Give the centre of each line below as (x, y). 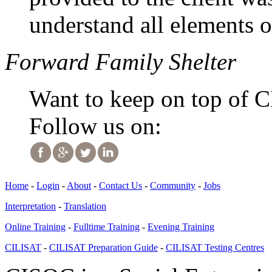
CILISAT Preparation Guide (104, 248)
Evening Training (181, 227)
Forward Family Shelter (121, 62)
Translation (85, 206)
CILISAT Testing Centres (215, 248)
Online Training (35, 227)
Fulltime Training (107, 227)
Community (173, 186)
